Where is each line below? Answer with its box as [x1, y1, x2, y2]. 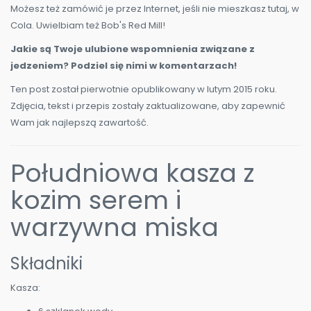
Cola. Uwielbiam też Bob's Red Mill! [10, 19, 165, 33]
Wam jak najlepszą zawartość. [10, 116, 149, 130]
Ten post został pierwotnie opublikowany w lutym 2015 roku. [10, 83, 277, 96]
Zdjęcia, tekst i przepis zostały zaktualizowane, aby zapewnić [10, 99, 285, 113]
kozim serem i [10, 183, 181, 219]
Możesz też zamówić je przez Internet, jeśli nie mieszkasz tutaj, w [10, 2, 299, 16]
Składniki [10, 252, 83, 276]
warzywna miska [10, 210, 219, 246]
